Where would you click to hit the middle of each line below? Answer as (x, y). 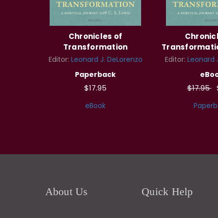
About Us (66, 191)
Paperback (95, 74)
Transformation (95, 47)
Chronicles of (95, 36)
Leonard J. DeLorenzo (107, 59)
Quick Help (167, 191)
